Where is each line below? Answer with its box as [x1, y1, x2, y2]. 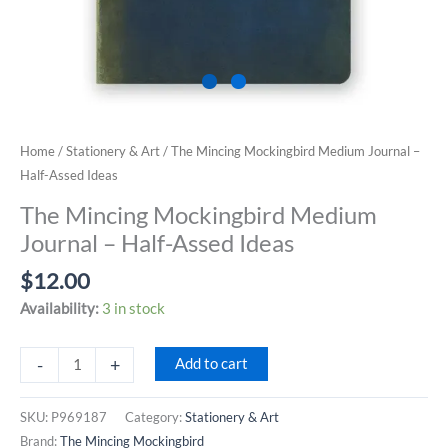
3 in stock [102, 299, 165, 317]
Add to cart [174, 354, 248, 372]
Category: [125, 408, 185, 425]
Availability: [20, 299, 99, 317]
